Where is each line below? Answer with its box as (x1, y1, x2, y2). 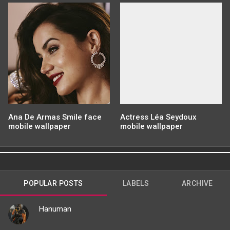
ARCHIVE (182, 179, 213, 188)
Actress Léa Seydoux (120, 112, 197, 122)
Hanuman (39, 204, 71, 214)
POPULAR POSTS (24, 179, 83, 188)
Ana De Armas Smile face (8, 112, 102, 122)
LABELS (122, 179, 149, 188)
